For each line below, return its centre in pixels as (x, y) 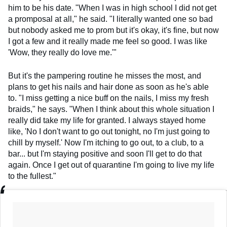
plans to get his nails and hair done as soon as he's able (108, 87)
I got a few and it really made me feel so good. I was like (108, 42)
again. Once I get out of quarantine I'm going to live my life (111, 165)
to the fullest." (32, 176)
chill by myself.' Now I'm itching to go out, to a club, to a (106, 143)
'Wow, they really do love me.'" (62, 53)
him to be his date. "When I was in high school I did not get (112, 8)
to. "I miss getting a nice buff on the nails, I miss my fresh (108, 98)
